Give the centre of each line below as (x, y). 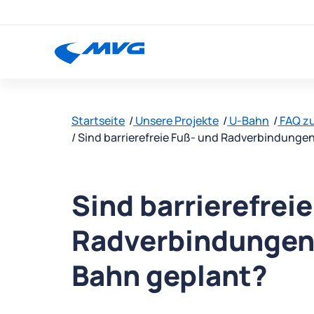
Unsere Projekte (176, 121)
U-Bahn (248, 121)
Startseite (98, 121)
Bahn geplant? (170, 275)
